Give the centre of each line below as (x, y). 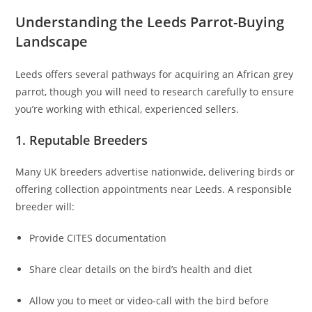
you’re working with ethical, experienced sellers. (127, 109)
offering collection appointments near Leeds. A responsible (154, 189)
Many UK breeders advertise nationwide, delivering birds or (155, 172)
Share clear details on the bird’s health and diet (141, 270)
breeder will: (45, 207)
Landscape (52, 42)
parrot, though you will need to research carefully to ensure (155, 92)
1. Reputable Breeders (82, 140)
